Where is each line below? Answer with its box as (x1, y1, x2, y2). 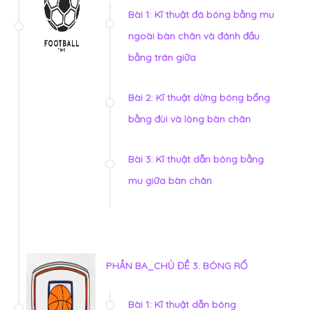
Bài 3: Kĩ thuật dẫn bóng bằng (128, 153, 264, 166)
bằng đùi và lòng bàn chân (128, 113, 250, 126)
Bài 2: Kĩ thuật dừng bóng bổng (128, 91, 270, 104)
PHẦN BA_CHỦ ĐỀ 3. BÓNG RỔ (106, 259, 248, 273)
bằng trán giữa (128, 51, 196, 64)
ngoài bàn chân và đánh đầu (128, 30, 259, 43)
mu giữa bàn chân (128, 174, 212, 188)
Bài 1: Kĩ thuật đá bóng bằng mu (128, 8, 274, 21)
